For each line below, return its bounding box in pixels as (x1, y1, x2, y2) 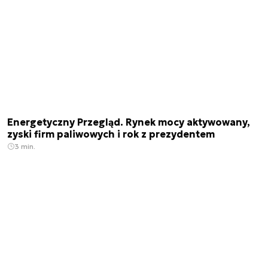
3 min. (14, 142, 35, 151)
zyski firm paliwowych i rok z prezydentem (7, 128, 215, 141)
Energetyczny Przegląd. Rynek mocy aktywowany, (7, 116, 250, 129)
